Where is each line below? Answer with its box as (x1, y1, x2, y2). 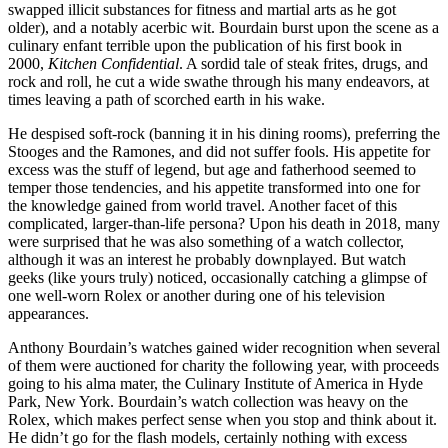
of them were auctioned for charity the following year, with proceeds (8, 357, 439, 375)
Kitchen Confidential (48, 55, 179, 73)
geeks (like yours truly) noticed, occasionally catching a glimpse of (8, 269, 427, 287)
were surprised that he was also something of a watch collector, (8, 233, 404, 251)
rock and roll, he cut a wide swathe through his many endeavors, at (8, 73, 429, 91)
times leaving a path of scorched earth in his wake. (8, 91, 325, 109)
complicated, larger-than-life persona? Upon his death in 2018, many (8, 215, 440, 233)
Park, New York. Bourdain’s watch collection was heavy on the (8, 393, 408, 411)
